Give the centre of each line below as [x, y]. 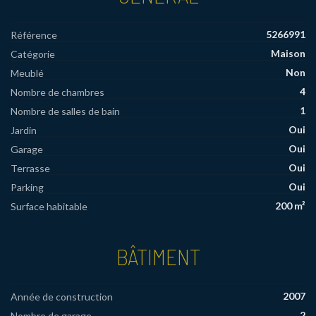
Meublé [27, 73]
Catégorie [33, 54]
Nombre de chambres [57, 92]
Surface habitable [49, 206]
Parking [27, 187]
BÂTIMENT [158, 256]
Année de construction [62, 296]
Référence [34, 35]
